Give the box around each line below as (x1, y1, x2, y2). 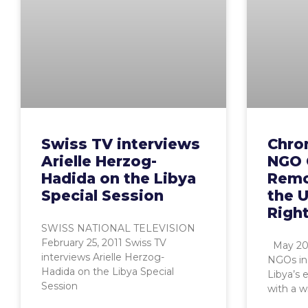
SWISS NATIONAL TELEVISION (41, 221, 195, 234)
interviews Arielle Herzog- (41, 250, 164, 263)
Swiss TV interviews (41, 135, 200, 153)
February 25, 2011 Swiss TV (41, 236, 166, 249)
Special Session (41, 186, 164, 204)
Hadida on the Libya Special (41, 265, 174, 278)
